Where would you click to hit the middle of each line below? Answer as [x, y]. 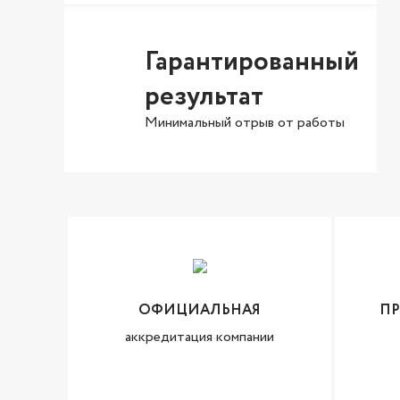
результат [204, 97]
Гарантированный [252, 62]
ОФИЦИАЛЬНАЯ [200, 310]
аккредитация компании [200, 337]
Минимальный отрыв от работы [245, 123]
